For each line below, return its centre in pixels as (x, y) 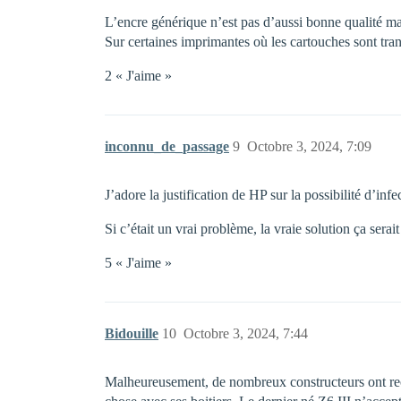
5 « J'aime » (138, 263)
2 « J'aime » (138, 76)
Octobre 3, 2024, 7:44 (246, 333)
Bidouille (132, 333)
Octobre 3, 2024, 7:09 (309, 146)
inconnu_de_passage (167, 146)
